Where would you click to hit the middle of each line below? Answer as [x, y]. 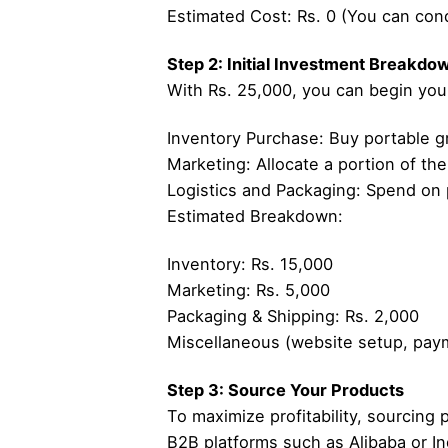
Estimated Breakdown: [254, 215]
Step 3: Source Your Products [285, 390]
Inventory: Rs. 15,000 [249, 264]
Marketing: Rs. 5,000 [248, 290]
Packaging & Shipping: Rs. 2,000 [292, 316]
